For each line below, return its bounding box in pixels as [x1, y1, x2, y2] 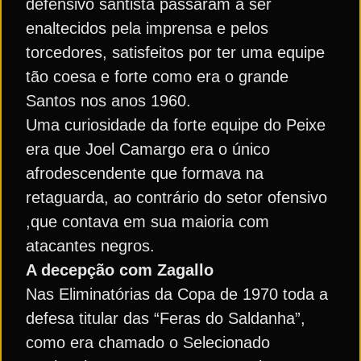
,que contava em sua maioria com [26, 213, 269, 230]
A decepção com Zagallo [26, 261, 214, 279]
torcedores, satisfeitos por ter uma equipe [26, 44, 325, 61]
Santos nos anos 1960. [26, 92, 191, 110]
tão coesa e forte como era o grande [26, 68, 288, 85]
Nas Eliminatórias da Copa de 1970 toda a [26, 285, 328, 303]
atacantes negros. [26, 237, 155, 255]
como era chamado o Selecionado [26, 334, 270, 351]
